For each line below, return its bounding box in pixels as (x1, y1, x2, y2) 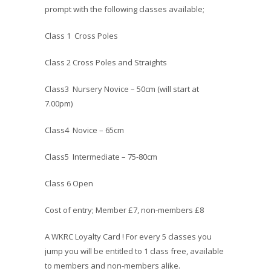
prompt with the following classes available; (45, 4, 204, 15)
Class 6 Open (45, 178, 93, 189)
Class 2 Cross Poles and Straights (45, 57, 167, 68)
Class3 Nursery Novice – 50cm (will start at (45, 83, 199, 94)
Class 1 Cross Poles (45, 30, 118, 41)
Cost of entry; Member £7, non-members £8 (45, 204, 204, 215)
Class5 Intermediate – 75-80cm (45, 151, 157, 162)
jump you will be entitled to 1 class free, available (45, 246, 224, 256)
